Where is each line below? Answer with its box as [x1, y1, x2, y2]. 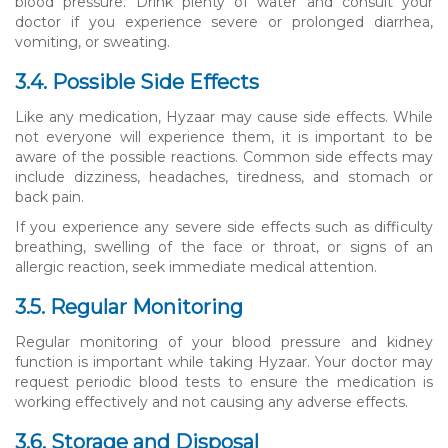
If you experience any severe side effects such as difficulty [15, 217, 433, 236]
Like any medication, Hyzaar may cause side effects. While [15, 107, 433, 126]
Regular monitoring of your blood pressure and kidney [15, 332, 433, 351]
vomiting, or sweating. [15, 32, 170, 51]
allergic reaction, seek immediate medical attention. [15, 257, 377, 276]
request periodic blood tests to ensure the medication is [15, 372, 433, 391]
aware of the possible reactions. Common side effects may [15, 147, 433, 166]
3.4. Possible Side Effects [15, 69, 259, 94]
